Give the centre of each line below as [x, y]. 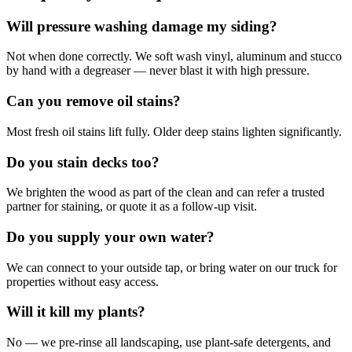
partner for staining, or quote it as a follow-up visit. [132, 207]
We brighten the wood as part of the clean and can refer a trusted [165, 192]
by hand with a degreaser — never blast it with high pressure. [158, 71]
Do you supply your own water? [110, 236]
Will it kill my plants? [76, 312]
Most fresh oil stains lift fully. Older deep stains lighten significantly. [174, 131]
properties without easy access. [82, 281]
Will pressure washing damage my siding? [142, 26]
